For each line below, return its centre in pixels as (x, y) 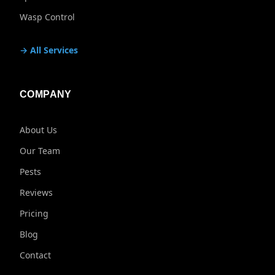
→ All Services (49, 50)
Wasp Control (47, 17)
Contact (35, 255)
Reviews (36, 192)
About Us (38, 130)
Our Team (40, 151)
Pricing (34, 213)
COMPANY (46, 94)
